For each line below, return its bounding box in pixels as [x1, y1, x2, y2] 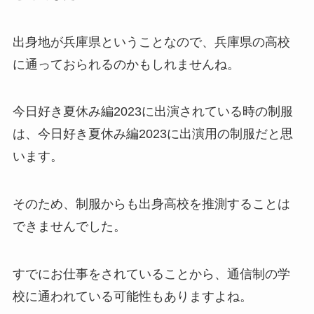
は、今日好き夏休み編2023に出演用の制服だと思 [12, 127, 293, 142]
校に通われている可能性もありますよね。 [12, 289, 252, 304]
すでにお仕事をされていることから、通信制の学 [12, 267, 290, 282]
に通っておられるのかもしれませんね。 [12, 57, 240, 71]
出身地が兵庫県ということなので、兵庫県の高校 [12, 34, 290, 49]
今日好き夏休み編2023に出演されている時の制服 [12, 104, 293, 119]
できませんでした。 [12, 219, 126, 234]
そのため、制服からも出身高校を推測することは [12, 197, 290, 212]
